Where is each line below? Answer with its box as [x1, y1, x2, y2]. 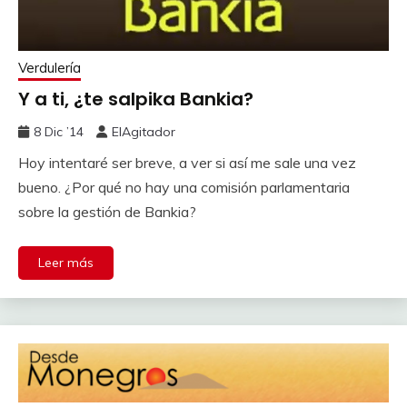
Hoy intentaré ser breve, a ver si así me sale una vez [18, 154, 356, 173]
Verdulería [18, 59, 81, 77]
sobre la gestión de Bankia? [18, 203, 196, 222]
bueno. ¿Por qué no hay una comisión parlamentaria [18, 178, 350, 197]
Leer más [38, 254, 94, 272]
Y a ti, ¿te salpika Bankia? [18, 86, 253, 113]
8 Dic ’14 [34, 124, 84, 141]
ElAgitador [112, 124, 175, 141]
